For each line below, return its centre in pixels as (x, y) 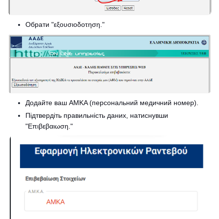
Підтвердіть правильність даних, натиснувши (97, 115)
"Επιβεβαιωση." (49, 126)
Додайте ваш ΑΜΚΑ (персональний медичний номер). (112, 102)
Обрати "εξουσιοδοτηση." (65, 25)
